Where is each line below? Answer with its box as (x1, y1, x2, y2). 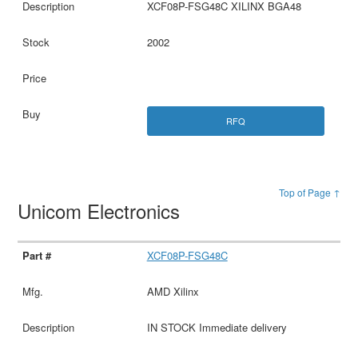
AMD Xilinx (146, 283, 199, 299)
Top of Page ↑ (278, 185, 340, 199)
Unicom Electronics (18, 196, 186, 225)
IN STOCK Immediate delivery (146, 319, 287, 335)
